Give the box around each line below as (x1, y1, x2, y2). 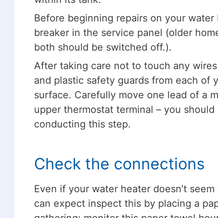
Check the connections (34, 154, 205, 173)
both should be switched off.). (34, 41, 172, 53)
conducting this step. (34, 118, 131, 130)
